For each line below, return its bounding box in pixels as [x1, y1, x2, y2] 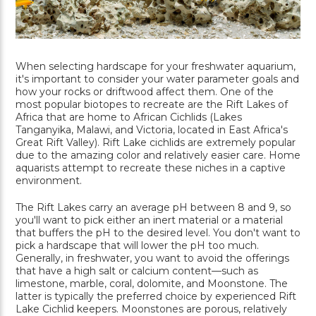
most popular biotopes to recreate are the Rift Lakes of [16, 98, 288, 111]
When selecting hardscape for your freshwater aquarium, [16, 60, 296, 73]
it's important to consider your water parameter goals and [16, 73, 299, 86]
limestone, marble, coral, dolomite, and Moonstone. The [16, 277, 288, 291]
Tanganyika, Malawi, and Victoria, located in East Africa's [16, 123, 288, 137]
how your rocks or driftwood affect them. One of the [16, 85, 274, 99]
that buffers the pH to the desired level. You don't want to [16, 226, 300, 240]
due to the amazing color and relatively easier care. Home [16, 149, 300, 162]
